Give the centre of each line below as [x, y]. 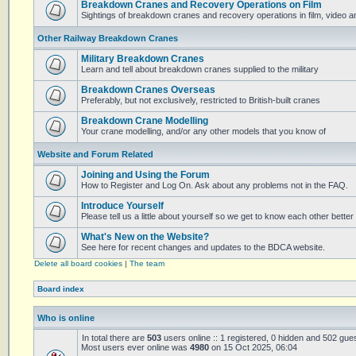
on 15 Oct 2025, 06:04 [253, 347]
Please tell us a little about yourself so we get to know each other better [217, 216]
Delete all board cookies [78, 263]
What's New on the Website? [145, 237]
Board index [61, 289]
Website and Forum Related [95, 154]
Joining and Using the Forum [145, 175]
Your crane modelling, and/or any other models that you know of [203, 131]
